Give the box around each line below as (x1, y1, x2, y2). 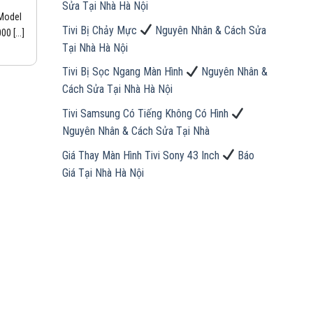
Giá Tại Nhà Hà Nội (61, 166, 144, 180)
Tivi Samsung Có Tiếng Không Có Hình (61, 107, 231, 121)
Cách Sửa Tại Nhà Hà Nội (61, 82, 173, 96)
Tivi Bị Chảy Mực (61, 23, 140, 37)
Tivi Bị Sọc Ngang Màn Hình (61, 65, 186, 79)
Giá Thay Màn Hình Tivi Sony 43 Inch (61, 148, 222, 162)
